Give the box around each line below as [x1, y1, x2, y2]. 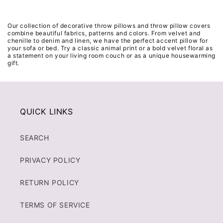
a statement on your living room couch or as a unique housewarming [7, 51, 216, 59]
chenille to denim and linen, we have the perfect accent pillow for [7, 36, 208, 44]
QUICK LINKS [20, 107, 73, 116]
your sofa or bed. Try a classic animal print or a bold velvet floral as [7, 44, 213, 52]
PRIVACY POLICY [20, 156, 81, 164]
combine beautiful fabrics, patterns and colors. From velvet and [7, 29, 201, 37]
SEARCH [20, 133, 49, 142]
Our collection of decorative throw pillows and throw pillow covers [7, 21, 211, 29]
